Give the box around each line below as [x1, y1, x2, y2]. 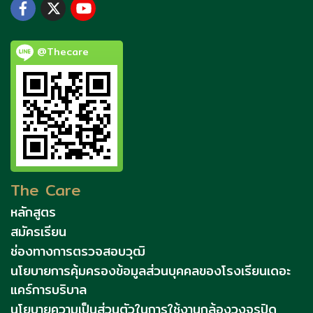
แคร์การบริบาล [10, 279, 87, 300]
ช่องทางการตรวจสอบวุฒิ [10, 240, 145, 261]
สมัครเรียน [10, 221, 66, 242]
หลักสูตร [10, 201, 56, 222]
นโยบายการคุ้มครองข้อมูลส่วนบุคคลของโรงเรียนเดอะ [10, 260, 291, 281]
